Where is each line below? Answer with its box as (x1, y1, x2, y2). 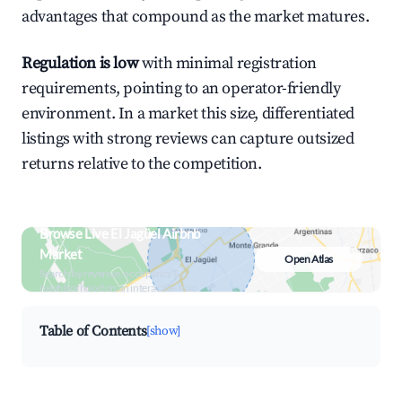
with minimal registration (138, 53, 317, 74)
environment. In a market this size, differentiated (22, 103, 355, 124)
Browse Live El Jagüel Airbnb (39, 225, 200, 241)
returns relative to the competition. (22, 153, 262, 174)
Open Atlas (284, 252, 333, 266)
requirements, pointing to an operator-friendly (22, 78, 341, 99)
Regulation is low (22, 53, 139, 74)
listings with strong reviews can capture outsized (22, 128, 354, 149)
